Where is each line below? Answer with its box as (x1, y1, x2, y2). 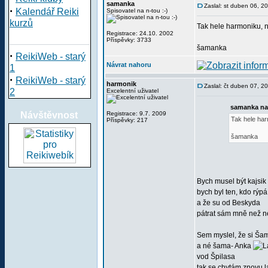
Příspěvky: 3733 (106, 36, 151, 43)
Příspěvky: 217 (106, 117, 148, 123)
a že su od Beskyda (197, 199, 260, 207)
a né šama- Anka (197, 242, 253, 250)
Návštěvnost (20, 110, 78, 120)
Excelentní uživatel (106, 87, 159, 94)
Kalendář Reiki (16, 7, 79, 17)
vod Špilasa (197, 252, 235, 261)
